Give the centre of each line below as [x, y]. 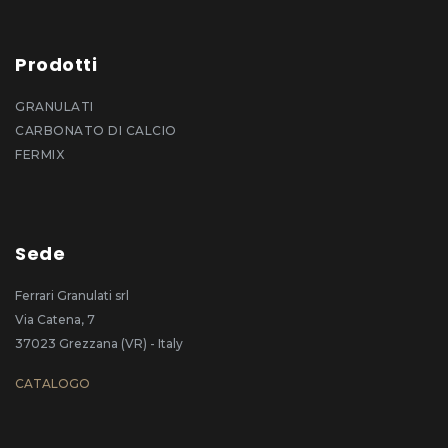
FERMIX [39, 154]
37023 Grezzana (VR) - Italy [99, 343]
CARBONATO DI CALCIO [96, 130]
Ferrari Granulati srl [72, 295]
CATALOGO [52, 383]
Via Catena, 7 [55, 319]
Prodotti [56, 64]
